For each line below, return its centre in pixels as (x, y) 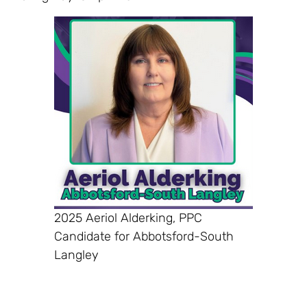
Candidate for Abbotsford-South (144, 236)
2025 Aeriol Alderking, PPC (128, 218)
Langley (76, 255)
